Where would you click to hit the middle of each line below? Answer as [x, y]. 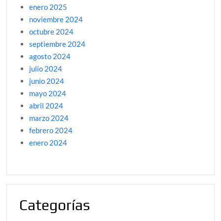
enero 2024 [48, 143]
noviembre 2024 [56, 19]
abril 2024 [46, 106]
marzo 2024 [49, 118]
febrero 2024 [51, 130]
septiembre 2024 [57, 44]
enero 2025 [48, 7]
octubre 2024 [52, 32]
